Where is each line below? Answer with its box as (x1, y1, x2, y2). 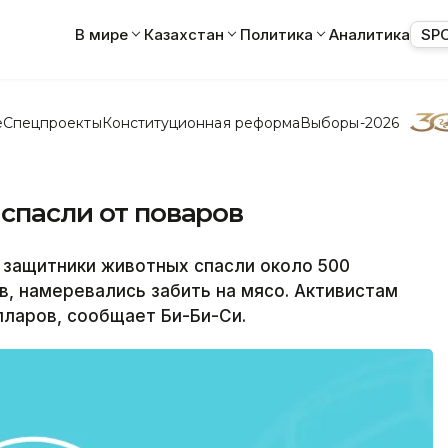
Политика (240, 24, 313, 44)
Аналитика (329, 24, 410, 44)
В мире (75, 24, 128, 44)
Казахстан (144, 24, 224, 44)
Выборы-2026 (300, 113, 399, 132)
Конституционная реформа (101, 113, 301, 132)
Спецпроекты (2, 113, 102, 132)
